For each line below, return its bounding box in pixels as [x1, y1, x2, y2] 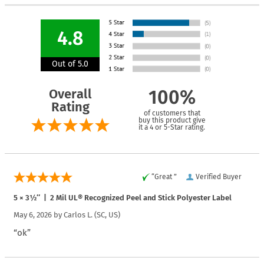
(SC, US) [93, 210, 120, 219]
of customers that [143, 108, 200, 117]
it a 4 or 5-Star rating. [138, 123, 205, 131]
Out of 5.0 [51, 58, 88, 69]
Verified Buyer [196, 172, 242, 181]
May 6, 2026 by [14, 210, 64, 219]
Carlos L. [64, 210, 93, 219]
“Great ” [151, 172, 177, 181]
